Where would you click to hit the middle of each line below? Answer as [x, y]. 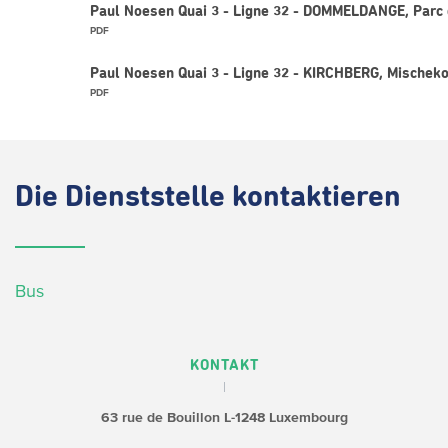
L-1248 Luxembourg [283, 417]
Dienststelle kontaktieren [233, 198]
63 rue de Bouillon [160, 417]
